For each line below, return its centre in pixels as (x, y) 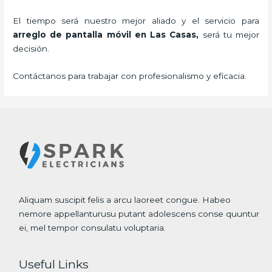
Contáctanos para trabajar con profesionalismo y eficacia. (130, 76)
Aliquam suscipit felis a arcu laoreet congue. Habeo (125, 200)
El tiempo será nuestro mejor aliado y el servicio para (136, 21)
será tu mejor (231, 35)
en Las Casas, (167, 35)
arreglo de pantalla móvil (72, 35)
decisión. (31, 49)
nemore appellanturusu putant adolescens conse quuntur (139, 214)
